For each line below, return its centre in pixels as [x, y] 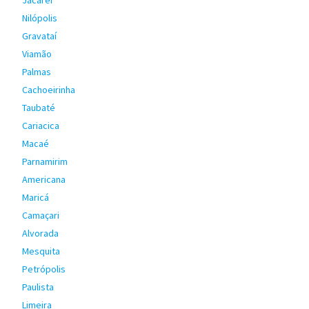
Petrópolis [44, 269]
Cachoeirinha [49, 90]
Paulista [38, 287]
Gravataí [39, 36]
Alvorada [40, 233]
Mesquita [41, 251]
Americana [44, 179]
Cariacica [41, 126]
